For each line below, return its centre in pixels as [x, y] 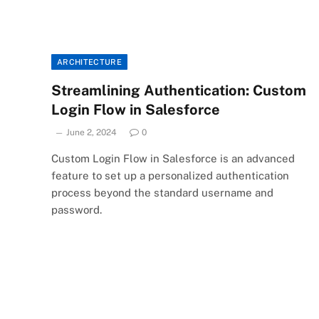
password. [77, 209]
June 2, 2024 [91, 132]
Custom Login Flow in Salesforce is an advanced [173, 158]
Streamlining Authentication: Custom [179, 90]
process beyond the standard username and [162, 192]
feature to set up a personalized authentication [170, 175]
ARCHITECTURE [89, 62]
